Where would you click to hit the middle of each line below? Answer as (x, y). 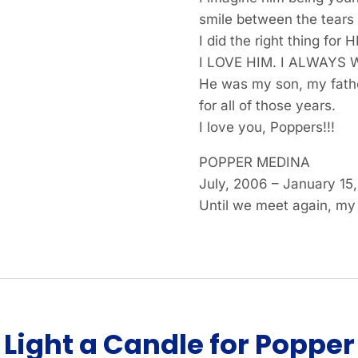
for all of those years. (267, 105)
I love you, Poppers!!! (267, 127)
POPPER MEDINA (254, 162)
